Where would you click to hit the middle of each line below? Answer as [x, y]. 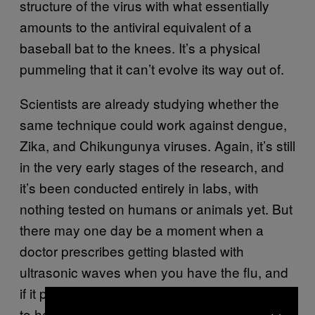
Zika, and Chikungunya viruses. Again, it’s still [157, 145]
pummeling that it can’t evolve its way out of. [152, 68]
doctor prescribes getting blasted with [132, 250]
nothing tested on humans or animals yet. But [156, 208]
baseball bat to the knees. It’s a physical [140, 47]
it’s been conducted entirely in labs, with [139, 187]
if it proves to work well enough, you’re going [153, 292]
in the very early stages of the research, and [152, 166]
